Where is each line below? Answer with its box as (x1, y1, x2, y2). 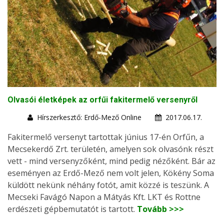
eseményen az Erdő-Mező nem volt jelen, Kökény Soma (7, 167, 214, 178)
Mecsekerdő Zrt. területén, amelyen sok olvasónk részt (7, 143, 213, 154)
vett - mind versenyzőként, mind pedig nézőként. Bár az (7, 155, 215, 166)
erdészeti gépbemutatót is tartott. (7, 203, 137, 214)
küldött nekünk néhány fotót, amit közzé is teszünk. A (7, 179, 209, 190)
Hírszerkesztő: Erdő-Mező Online (37, 112, 141, 122)
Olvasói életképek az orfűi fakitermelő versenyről (7, 94, 197, 104)
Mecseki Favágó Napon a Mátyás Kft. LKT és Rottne (7, 191, 200, 202)
